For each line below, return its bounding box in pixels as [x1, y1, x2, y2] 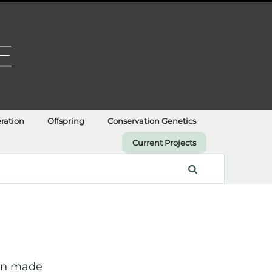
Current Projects [132, 138, 197, 148]
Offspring [47, 116, 85, 126]
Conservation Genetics [107, 116, 197, 126]
